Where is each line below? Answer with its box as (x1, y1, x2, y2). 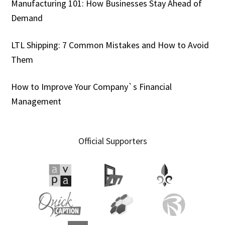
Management (11, 95, 62, 107)
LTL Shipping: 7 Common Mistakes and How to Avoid (11, 39, 209, 51)
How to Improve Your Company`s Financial (11, 80, 172, 92)
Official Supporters (78, 135, 147, 147)
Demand (11, 12, 43, 24)
